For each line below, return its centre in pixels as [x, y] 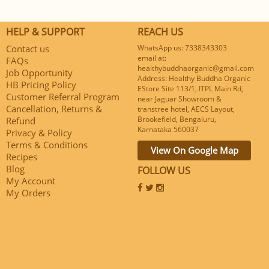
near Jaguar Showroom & [180, 98]
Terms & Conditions [47, 144]
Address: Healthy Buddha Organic [194, 78]
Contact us [28, 48]
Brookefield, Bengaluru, [177, 119]
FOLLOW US [164, 170]
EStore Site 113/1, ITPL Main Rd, [190, 88]
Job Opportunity [39, 72]
